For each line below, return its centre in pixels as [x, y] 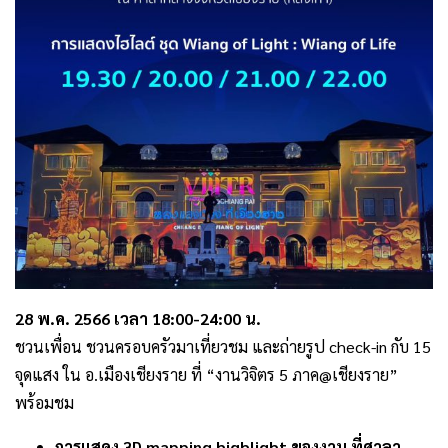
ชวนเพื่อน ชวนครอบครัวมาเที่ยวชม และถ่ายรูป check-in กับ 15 [223, 346]
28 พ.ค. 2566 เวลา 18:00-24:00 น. [138, 318]
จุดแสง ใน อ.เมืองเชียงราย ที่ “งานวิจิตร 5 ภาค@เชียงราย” [206, 374]
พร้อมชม [44, 402]
